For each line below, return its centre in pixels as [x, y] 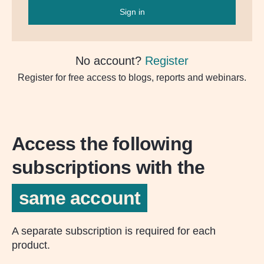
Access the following [102, 144]
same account [80, 198]
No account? [110, 61]
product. [31, 245]
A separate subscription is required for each [114, 231]
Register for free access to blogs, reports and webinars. [132, 77]
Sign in [132, 12]
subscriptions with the [108, 167]
